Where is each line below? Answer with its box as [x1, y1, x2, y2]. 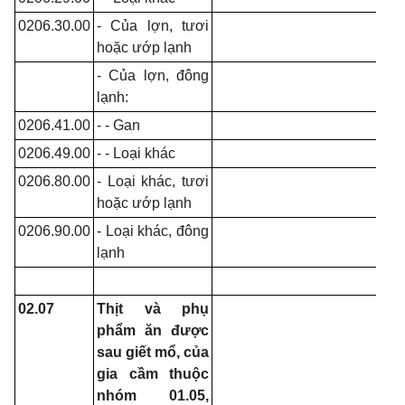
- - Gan [97, 118, 140, 133]
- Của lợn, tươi [97, 18, 209, 33]
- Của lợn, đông [97, 68, 209, 83]
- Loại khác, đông [97, 223, 209, 239]
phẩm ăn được [97, 323, 209, 338]
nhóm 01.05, [97, 388, 209, 403]
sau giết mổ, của [97, 344, 209, 360]
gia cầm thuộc [97, 366, 209, 381]
